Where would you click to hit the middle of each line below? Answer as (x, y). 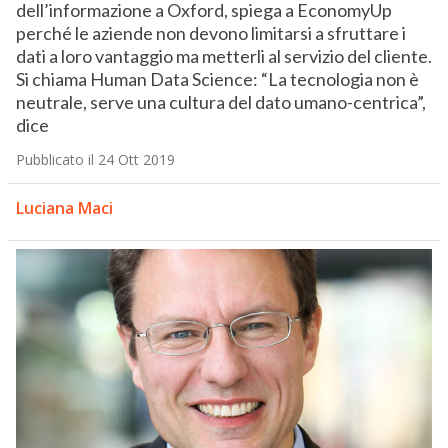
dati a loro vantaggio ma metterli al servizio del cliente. (223, 56)
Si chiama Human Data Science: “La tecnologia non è (217, 79)
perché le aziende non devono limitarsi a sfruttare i (210, 33)
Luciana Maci (64, 208)
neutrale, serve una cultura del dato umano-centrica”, (220, 102)
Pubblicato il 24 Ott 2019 (95, 160)
